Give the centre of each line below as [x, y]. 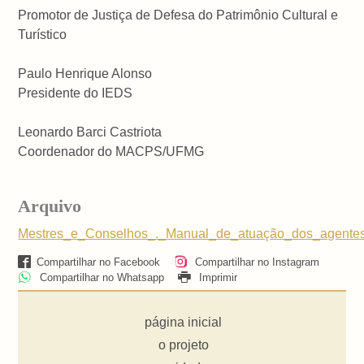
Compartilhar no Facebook [98, 262]
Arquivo [50, 206]
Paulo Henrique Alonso [85, 74]
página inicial [184, 322]
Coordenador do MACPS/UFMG [111, 152]
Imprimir [216, 277]
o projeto [183, 344]
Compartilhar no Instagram [255, 262]
